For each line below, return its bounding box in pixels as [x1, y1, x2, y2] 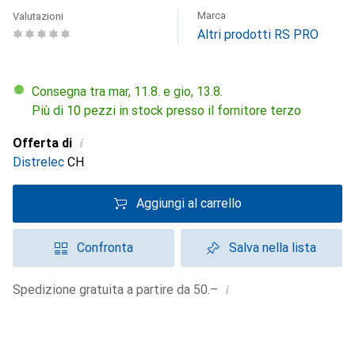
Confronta [76, 240, 133, 255]
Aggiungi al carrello [136, 196, 242, 211]
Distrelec [13, 155, 64, 170]
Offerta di [13, 136, 72, 151]
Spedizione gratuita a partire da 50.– [21, 282, 218, 297]
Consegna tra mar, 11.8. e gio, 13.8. [40, 84, 223, 99]
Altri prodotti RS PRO [197, 27, 319, 42]
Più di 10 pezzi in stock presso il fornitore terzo [32, 103, 301, 118]
